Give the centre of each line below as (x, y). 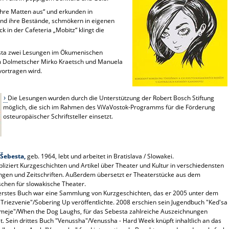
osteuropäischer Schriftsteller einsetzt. (58, 116)
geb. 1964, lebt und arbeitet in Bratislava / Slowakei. (100, 156)
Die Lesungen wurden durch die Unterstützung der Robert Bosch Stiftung (111, 98)
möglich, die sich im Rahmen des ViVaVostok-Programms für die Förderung (109, 107)
